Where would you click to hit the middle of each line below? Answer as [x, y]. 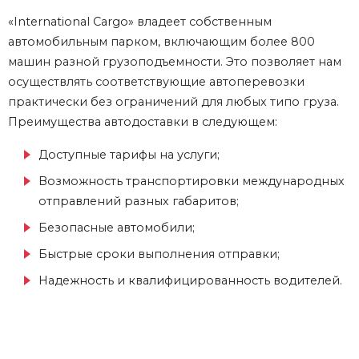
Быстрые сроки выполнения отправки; [159, 254]
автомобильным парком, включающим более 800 [161, 42]
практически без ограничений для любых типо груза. [173, 102]
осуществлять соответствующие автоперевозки [156, 82]
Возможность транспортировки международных [192, 182]
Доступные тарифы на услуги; [129, 155]
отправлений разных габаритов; [139, 202]
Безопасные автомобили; [117, 228]
